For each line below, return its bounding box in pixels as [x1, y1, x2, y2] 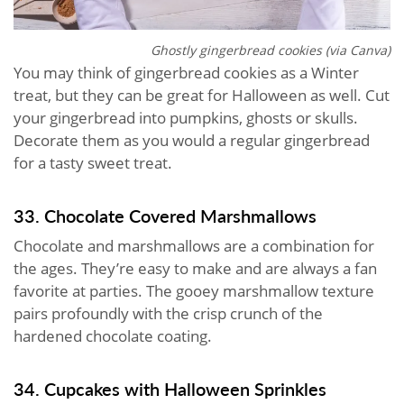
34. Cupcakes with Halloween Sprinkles [14, 376, 326, 402]
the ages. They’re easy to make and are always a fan [14, 258, 377, 280]
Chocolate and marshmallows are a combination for [14, 235, 374, 257]
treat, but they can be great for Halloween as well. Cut [14, 85, 390, 106]
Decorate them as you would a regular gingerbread [14, 130, 370, 151]
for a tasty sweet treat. [14, 152, 176, 174]
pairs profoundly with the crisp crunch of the [14, 303, 323, 325]
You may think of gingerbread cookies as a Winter [14, 62, 359, 84]
